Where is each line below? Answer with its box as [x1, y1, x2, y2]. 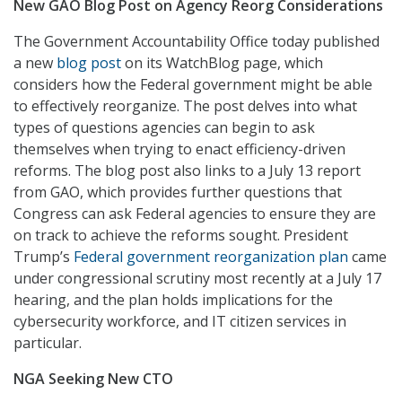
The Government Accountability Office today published [13, 31, 380, 51]
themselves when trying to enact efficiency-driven [13, 139, 345, 159]
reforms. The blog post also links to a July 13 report [13, 161, 361, 180]
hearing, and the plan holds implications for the [13, 290, 333, 310]
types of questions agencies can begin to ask [13, 118, 315, 137]
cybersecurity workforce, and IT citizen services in [13, 311, 346, 331]
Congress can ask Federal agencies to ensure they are [13, 204, 376, 223]
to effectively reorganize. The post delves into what [13, 96, 357, 116]
